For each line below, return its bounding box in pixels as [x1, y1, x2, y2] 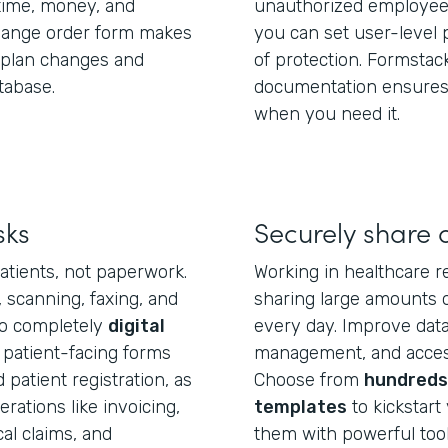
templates [254, 396, 347, 418]
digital [108, 315, 165, 337]
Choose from [254, 369, 364, 391]
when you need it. [254, 103, 400, 125]
